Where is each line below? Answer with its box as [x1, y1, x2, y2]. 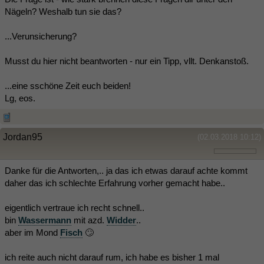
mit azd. [71, 215, 107, 225]
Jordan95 [3, 132, 42, 142]
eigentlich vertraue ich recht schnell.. [5, 203, 144, 213]
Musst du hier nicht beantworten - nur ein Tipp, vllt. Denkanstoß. [5, 56, 249, 66]
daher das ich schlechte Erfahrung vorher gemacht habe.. [5, 178, 225, 188]
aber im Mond [5, 227, 60, 237]
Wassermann [18, 215, 71, 225]
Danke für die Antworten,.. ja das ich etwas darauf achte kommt [5, 166, 247, 176]
